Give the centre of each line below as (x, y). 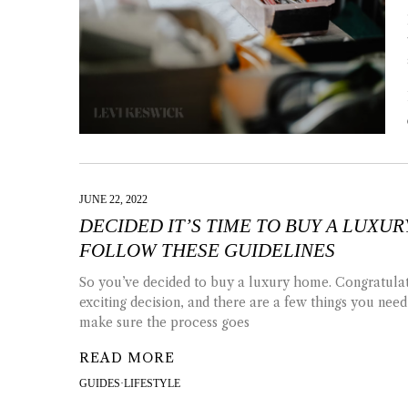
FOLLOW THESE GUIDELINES (207, 251)
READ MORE (127, 358)
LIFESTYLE (152, 384)
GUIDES (100, 384)
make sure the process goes (164, 323)
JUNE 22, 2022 (113, 200)
